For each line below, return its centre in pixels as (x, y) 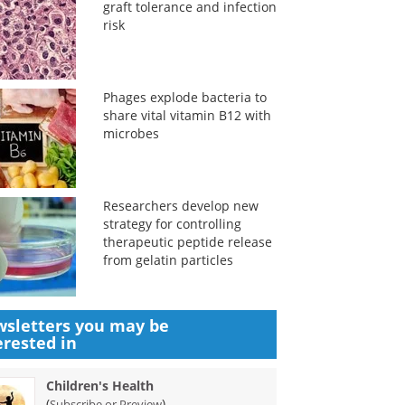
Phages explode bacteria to (184, 97)
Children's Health (100, 386)
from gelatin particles (168, 260)
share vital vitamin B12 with (187, 115)
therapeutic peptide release (187, 242)
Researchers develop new (180, 206)
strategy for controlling (172, 224)
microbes (131, 133)
